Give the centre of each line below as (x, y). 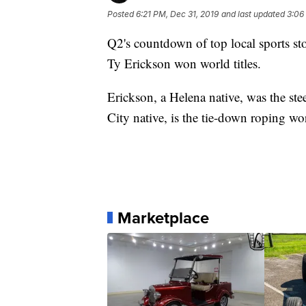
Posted (122, 14)
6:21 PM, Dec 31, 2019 (177, 14)
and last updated (253, 14)
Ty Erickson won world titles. (184, 63)
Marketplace (163, 218)
